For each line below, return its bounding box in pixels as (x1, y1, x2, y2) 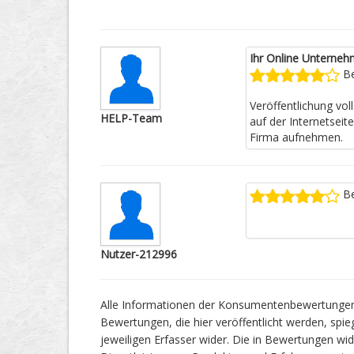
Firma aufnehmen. (249, 130, 343, 145)
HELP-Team (100, 111, 162, 126)
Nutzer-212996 (100, 247, 177, 262)
